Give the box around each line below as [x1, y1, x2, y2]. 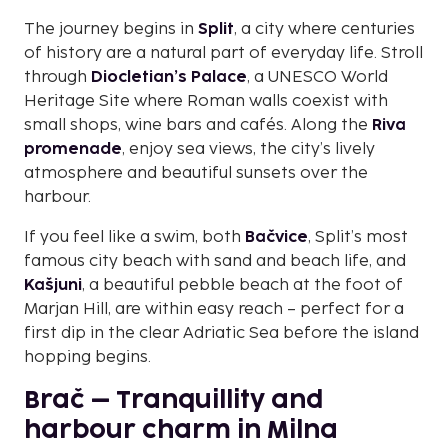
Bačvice [245, 227, 308, 247]
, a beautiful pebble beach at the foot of [82, 275, 403, 295]
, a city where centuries [234, 19, 415, 39]
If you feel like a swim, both [24, 227, 245, 247]
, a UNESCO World [247, 67, 388, 87]
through [24, 67, 91, 87]
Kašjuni [24, 275, 82, 295]
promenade [24, 139, 122, 159]
